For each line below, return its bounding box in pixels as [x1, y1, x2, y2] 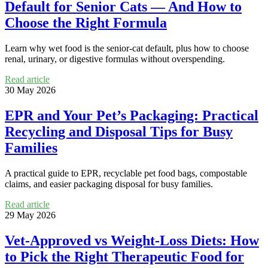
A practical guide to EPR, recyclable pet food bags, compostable [5, 167, 247, 178]
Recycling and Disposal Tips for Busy [5, 124, 233, 140]
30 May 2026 [5, 85, 56, 96]
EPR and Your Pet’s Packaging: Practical [5, 108, 258, 124]
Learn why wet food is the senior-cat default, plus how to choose [5, 43, 249, 54]
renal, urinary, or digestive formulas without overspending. [5, 54, 225, 65]
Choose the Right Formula [5, 15, 167, 31]
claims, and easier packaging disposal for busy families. [5, 178, 213, 189]
